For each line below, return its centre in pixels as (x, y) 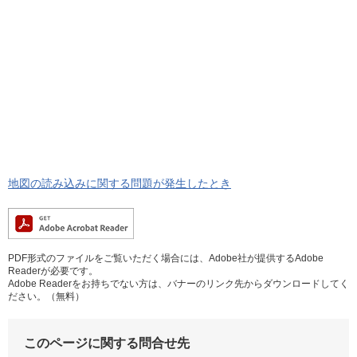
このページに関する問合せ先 (107, 343)
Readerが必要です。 (53, 271)
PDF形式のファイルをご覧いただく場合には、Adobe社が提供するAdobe (166, 259)
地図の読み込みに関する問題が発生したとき (120, 184)
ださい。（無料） (46, 297)
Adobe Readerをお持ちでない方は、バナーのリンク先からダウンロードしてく (178, 284)
